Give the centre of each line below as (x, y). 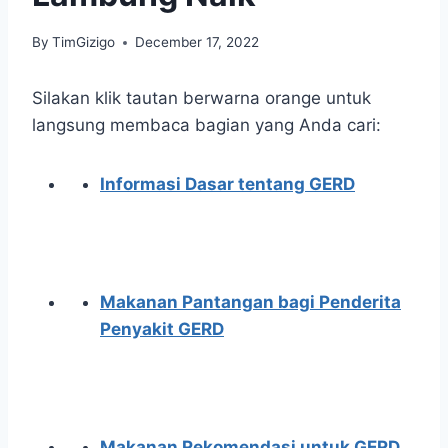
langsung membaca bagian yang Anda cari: (206, 125)
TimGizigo (84, 42)
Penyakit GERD (162, 329)
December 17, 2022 (197, 42)
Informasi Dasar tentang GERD (227, 184)
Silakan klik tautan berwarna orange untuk (201, 98)
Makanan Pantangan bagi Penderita (250, 302)
